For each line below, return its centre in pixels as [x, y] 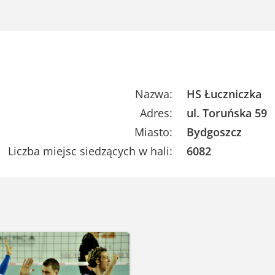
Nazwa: [153, 94]
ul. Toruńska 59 [227, 113]
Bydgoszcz [215, 132]
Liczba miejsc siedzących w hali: [90, 151]
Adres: [156, 113]
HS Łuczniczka [224, 94]
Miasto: [153, 132]
